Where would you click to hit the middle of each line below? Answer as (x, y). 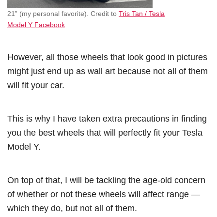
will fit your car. (36, 85)
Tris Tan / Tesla (142, 13)
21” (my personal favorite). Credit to (63, 13)
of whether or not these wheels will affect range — (104, 194)
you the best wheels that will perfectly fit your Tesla (105, 132)
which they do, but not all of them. (72, 208)
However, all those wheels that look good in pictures (107, 57)
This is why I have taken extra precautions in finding (107, 118)
